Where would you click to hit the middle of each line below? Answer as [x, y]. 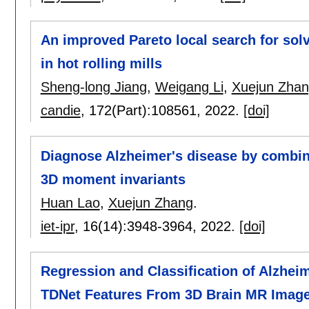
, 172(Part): [116, 111]
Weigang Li [189, 87]
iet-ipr [57, 226]
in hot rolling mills [101, 64]
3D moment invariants [113, 179]
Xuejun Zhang [150, 202]
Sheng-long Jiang [93, 87]
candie [60, 111]
